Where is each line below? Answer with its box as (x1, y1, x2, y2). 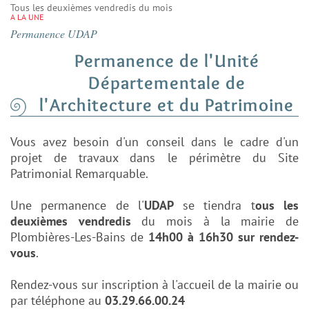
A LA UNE (10, 12, 43, 23)
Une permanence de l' (10, 197, 144, 214)
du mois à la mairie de (130, 213, 299, 230)
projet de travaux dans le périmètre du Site (10, 150, 299, 166)
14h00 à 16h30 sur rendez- (148, 229, 299, 246)
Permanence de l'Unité (74, 50, 259, 72)
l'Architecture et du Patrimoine (39, 94, 294, 117)
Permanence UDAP (10, 26, 97, 41)
